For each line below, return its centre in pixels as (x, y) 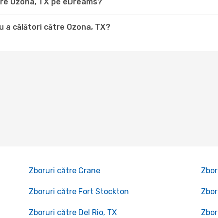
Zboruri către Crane (64, 171)
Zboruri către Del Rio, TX (73, 212)
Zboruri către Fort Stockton (79, 191)
